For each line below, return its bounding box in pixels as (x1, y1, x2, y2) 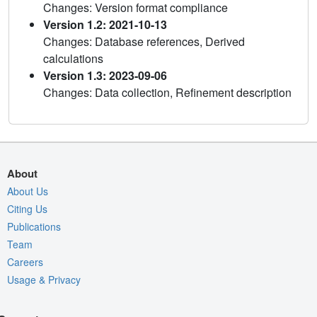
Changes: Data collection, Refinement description (43, 83, 292, 100)
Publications (7, 219, 61, 234)
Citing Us (7, 201, 47, 216)
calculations (43, 50, 103, 67)
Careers (7, 254, 43, 269)
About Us (7, 183, 48, 198)
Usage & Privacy (7, 272, 81, 287)
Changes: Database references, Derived (43, 33, 245, 50)
